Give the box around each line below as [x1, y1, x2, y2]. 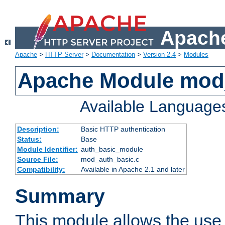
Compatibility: [17, 165, 65, 174]
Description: [17, 125, 59, 134]
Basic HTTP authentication [80, 125, 165, 134]
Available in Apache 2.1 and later [80, 165, 185, 174]
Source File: [17, 155, 58, 164]
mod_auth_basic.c [80, 155, 139, 164]
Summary [15, 185, 105, 207]
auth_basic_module [80, 145, 143, 154]
